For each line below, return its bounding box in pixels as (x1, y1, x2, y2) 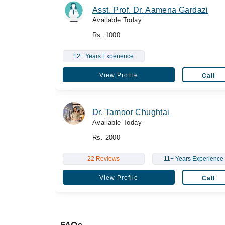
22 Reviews (87, 155, 120, 162)
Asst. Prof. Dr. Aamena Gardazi (92, 5, 208, 14)
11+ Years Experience (163, 155, 223, 162)
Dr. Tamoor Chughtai (92, 107, 170, 117)
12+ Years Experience (73, 52, 134, 60)
